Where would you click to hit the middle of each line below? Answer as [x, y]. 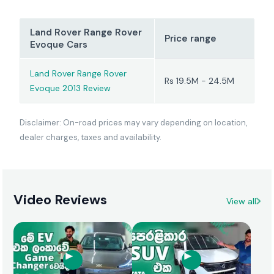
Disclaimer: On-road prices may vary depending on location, [133, 123]
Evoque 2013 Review [70, 88]
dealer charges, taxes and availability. [91, 137]
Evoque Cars [59, 45]
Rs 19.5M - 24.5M [199, 81]
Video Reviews [61, 200]
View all [242, 201]
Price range [190, 39]
